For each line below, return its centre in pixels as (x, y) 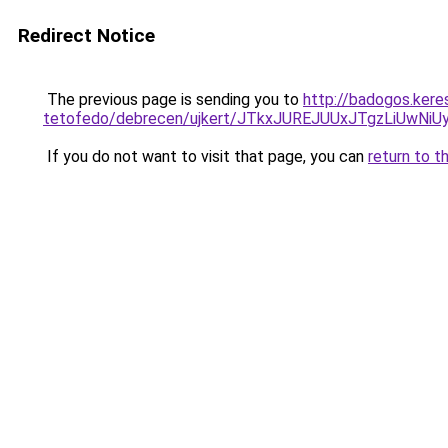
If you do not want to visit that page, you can (205, 156)
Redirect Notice (86, 35)
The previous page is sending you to (173, 99)
